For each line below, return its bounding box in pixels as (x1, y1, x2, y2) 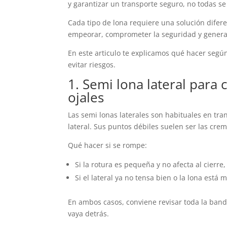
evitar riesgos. (68, 60, 116, 70)
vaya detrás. (68, 209, 109, 219)
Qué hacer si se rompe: (68, 140, 147, 150)
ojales (68, 88, 104, 107)
